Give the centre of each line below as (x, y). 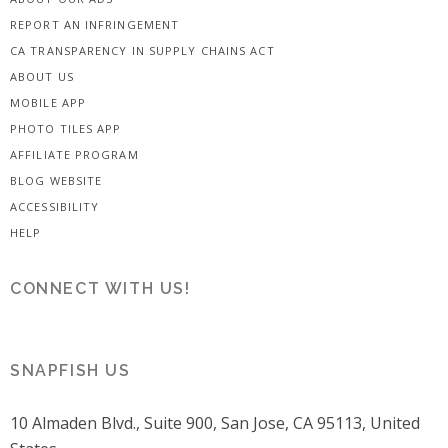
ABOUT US (42, 76)
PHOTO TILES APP (66, 128)
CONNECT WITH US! (100, 288)
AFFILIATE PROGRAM (74, 154)
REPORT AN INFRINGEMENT (95, 24)
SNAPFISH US (70, 370)
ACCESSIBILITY (55, 206)
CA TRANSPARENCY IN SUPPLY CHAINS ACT (142, 50)
